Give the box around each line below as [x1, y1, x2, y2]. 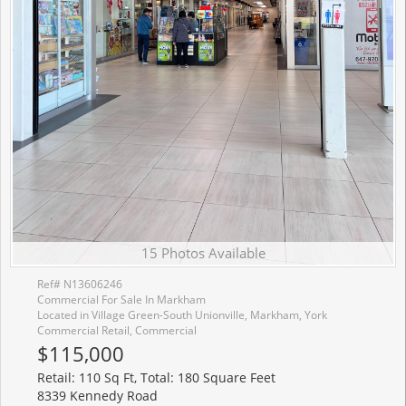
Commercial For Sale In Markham [37, 292, 206, 307]
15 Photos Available [140, 244, 266, 263]
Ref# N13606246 [37, 276, 122, 292]
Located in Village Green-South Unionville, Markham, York [37, 307, 327, 323]
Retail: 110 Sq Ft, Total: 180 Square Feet [37, 369, 275, 387]
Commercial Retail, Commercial [37, 323, 197, 338]
